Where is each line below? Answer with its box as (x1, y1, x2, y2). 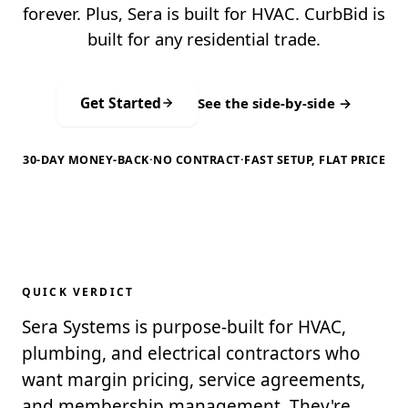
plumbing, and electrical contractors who (22, 342, 361, 365)
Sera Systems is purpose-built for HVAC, (22, 315, 346, 339)
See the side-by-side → (198, 94, 352, 112)
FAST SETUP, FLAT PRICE (244, 152, 385, 168)
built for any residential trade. (87, 27, 321, 50)
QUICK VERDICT (22, 284, 135, 300)
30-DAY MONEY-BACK (23, 152, 149, 168)
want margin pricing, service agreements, (22, 368, 365, 392)
